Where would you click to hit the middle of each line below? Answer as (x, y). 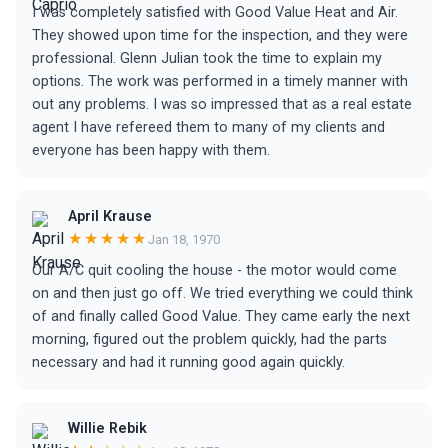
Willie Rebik (107, 428)
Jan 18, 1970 (184, 239)
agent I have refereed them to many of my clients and (208, 127)
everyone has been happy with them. (151, 150)
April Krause (110, 216)
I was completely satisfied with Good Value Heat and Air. (215, 12)
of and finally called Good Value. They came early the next (221, 316)
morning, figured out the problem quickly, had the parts (209, 339)
